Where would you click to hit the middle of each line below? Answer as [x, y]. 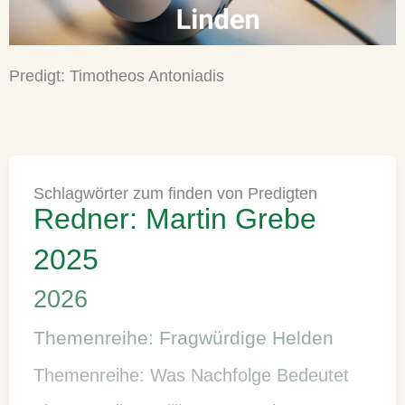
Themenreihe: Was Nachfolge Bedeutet [192, 375]
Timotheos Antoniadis [146, 75]
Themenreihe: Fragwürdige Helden [184, 338]
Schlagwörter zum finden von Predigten [176, 193]
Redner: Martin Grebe [175, 218]
